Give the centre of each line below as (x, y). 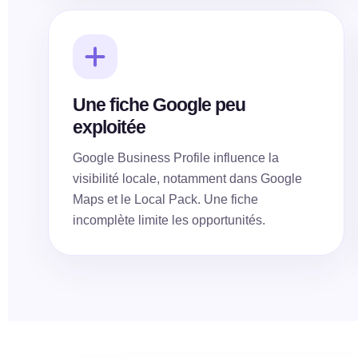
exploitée (109, 127)
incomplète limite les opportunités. (169, 220)
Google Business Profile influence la (176, 158)
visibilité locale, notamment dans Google (188, 179)
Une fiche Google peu (159, 105)
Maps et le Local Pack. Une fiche (166, 199)
